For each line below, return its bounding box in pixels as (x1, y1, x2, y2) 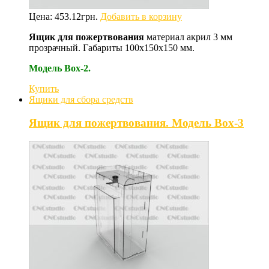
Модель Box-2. (29, 63, 91, 74)
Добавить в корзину (100, 11, 182, 22)
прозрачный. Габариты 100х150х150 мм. (29, 43, 195, 53)
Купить (29, 83, 59, 94)
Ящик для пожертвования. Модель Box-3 (29, 116, 244, 130)
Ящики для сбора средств (29, 94, 133, 105)
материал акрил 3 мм (144, 32, 232, 43)
